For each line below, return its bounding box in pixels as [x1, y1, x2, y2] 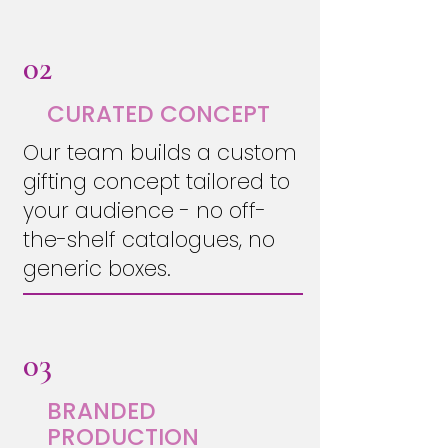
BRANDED [46, 395, 156, 427]
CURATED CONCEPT [46, 98, 270, 130]
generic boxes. [22, 254, 171, 283]
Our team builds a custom [22, 138, 297, 167]
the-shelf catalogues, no [22, 225, 275, 254]
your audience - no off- [22, 196, 266, 225]
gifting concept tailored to [22, 167, 290, 196]
